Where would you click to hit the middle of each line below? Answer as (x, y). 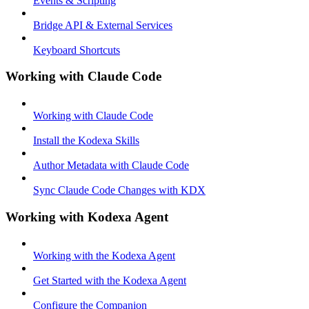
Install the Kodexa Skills (86, 140)
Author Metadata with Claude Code (111, 165)
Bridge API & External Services (103, 25)
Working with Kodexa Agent (87, 217)
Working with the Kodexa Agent (104, 256)
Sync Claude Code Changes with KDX (119, 190)
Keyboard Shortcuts (77, 50)
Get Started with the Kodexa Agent (110, 281)
